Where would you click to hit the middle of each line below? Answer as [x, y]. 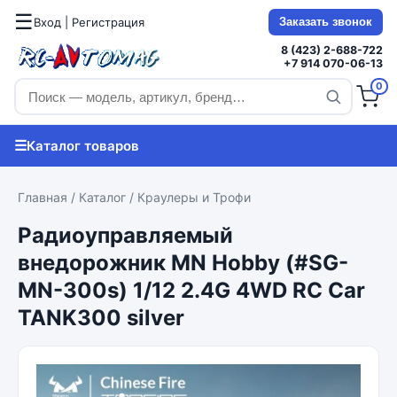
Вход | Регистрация [89, 22]
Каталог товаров [83, 145]
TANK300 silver [101, 318]
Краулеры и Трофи [194, 197]
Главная [43, 197]
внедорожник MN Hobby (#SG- [183, 263]
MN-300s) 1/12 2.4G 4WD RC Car [191, 290]
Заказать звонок [326, 22]
